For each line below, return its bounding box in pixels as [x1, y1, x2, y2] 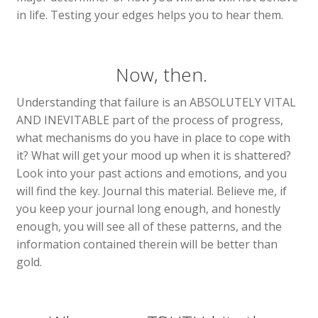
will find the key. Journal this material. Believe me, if [16, 183, 287, 199]
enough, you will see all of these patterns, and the [16, 219, 282, 235]
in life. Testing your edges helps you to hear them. [16, 6, 283, 23]
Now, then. [111, 62, 207, 88]
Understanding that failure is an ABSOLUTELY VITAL [16, 94, 296, 111]
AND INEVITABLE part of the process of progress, [16, 112, 283, 128]
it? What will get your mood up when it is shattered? [16, 148, 291, 164]
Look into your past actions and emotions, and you [16, 165, 287, 182]
